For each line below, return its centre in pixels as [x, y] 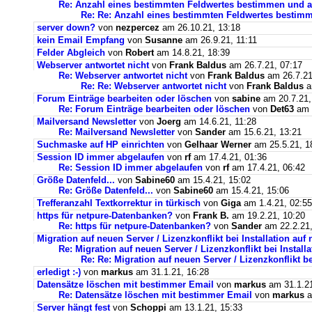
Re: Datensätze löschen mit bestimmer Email [155, 295]
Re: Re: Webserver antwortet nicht [154, 86]
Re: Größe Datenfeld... [107, 190]
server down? [66, 28]
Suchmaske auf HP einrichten [101, 145]
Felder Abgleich [71, 53]
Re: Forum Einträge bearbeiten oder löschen [154, 109]
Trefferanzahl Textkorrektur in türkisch [120, 203]
